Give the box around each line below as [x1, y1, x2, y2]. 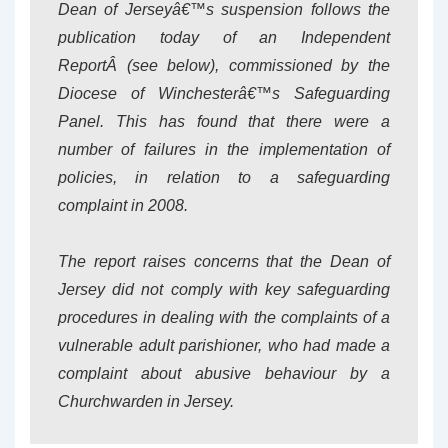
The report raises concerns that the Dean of [58, 253, 390, 270]
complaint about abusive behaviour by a [58, 365, 390, 382]
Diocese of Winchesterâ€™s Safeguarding [58, 85, 390, 102]
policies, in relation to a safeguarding [58, 169, 390, 186]
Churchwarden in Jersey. [58, 393, 234, 410]
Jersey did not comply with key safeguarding [58, 281, 390, 298]
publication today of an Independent [58, 29, 390, 46]
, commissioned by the [215, 57, 391, 74]
